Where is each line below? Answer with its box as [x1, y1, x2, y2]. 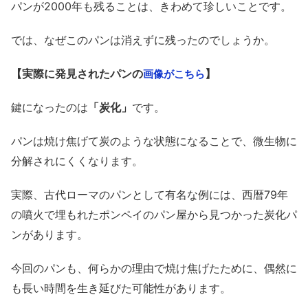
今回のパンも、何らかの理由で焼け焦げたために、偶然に [11, 261, 297, 276]
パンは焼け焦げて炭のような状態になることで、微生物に [11, 134, 297, 148]
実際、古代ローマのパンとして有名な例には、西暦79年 [11, 188, 288, 202]
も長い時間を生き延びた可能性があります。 [11, 281, 231, 296]
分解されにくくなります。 [11, 154, 143, 168]
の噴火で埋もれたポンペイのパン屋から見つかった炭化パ [11, 208, 297, 222]
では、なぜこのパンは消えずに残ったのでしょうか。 [11, 33, 275, 47]
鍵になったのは [11, 100, 88, 115]
